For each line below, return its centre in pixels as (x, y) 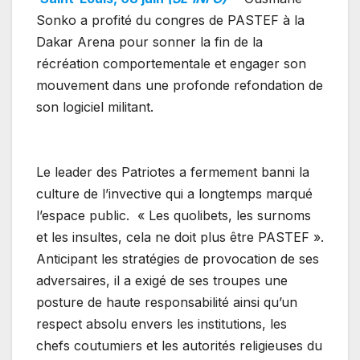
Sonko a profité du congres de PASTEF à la (170, 20)
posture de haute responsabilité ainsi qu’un (167, 303)
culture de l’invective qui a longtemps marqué (174, 194)
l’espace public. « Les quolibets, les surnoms (174, 216)
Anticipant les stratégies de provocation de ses (178, 259)
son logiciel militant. (95, 107)
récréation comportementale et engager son (171, 64)
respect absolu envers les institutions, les (162, 324)
